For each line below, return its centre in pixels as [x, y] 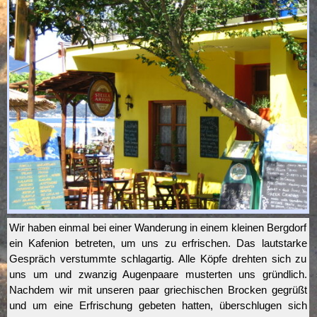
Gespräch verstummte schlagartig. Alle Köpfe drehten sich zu [158, 259]
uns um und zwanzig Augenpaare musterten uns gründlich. [158, 274]
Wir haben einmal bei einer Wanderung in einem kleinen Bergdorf [158, 227]
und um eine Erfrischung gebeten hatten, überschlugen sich [158, 305]
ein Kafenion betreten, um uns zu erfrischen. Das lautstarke [158, 243]
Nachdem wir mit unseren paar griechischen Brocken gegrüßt [158, 290]
